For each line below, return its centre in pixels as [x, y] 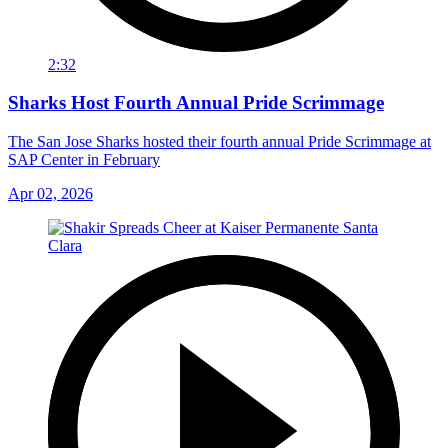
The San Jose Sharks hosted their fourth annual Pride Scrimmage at [219, 141]
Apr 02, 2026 [50, 193]
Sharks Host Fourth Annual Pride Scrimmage [196, 103]
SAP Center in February [84, 159]
